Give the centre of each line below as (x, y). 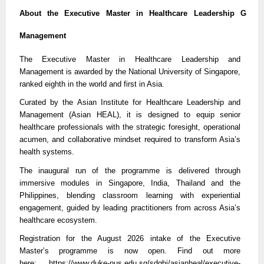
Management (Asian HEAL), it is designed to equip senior (130, 115)
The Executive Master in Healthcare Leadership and (130, 59)
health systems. (47, 152)
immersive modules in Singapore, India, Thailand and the (130, 183)
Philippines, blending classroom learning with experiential (130, 195)
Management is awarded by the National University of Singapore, (130, 71)
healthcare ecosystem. (58, 220)
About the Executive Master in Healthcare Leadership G (133, 14)
